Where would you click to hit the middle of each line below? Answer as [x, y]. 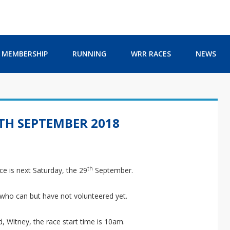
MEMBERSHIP [25, 54]
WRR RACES [151, 54]
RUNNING [89, 54]
